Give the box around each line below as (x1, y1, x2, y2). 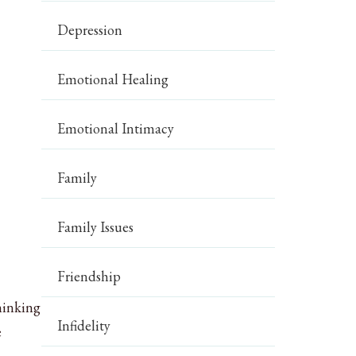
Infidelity (57, 316, 111, 335)
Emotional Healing (57, 70, 169, 88)
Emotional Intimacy (57, 119, 175, 137)
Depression (57, 21, 123, 39)
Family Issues (57, 218, 134, 236)
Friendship (57, 267, 122, 285)
